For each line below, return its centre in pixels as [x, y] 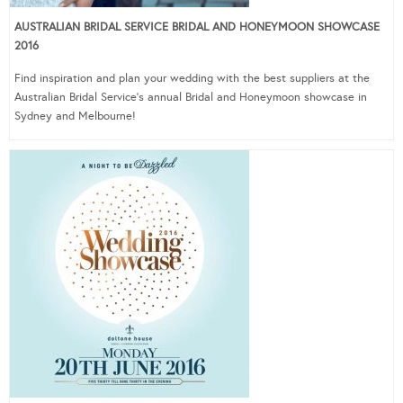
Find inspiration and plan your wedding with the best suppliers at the [192, 78]
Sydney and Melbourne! [75, 116]
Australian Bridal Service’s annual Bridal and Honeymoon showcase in [191, 97]
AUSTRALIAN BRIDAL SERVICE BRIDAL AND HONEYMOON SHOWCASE [197, 27]
